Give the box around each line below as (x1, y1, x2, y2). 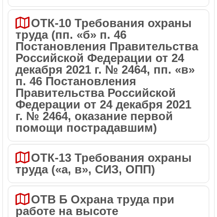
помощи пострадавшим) (15, 121, 157, 134)
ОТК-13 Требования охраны (31, 151, 192, 164)
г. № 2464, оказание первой (15, 109, 173, 123)
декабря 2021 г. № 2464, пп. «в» (15, 63, 195, 76)
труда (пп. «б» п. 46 (15, 28, 126, 41)
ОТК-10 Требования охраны (31, 16, 192, 30)
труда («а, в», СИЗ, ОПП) (15, 163, 155, 176)
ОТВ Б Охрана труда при (31, 193, 174, 206)
